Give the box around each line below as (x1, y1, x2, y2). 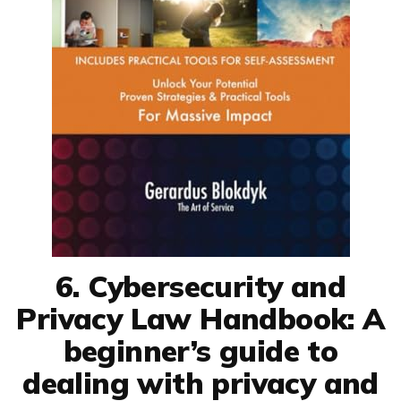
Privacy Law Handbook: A (16, 299, 385, 337)
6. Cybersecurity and (55, 267, 346, 304)
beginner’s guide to (63, 331, 338, 369)
